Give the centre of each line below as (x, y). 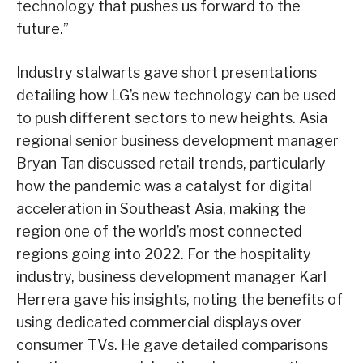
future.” (43, 29)
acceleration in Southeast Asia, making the (161, 209)
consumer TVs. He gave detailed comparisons (172, 345)
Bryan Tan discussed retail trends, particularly (171, 164)
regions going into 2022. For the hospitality (164, 254)
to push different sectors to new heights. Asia (172, 118)
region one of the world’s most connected (159, 232)
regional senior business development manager (177, 141)
